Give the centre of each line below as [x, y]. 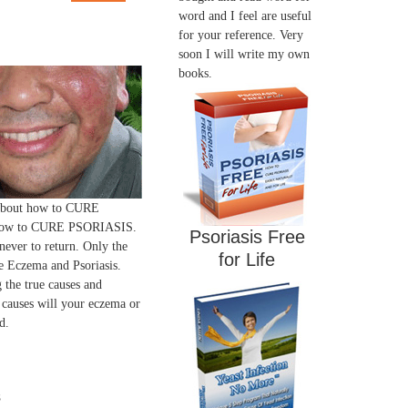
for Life [247, 260]
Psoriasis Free [247, 237]
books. [195, 73]
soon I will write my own [244, 54]
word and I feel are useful [245, 16]
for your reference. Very [241, 35]
